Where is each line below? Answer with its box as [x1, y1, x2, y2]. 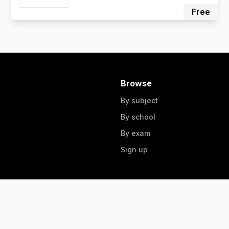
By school [121, 112, 155, 121]
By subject [121, 96, 158, 105]
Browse [121, 78, 152, 88]
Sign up [121, 145, 148, 154]
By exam [121, 129, 150, 138]
